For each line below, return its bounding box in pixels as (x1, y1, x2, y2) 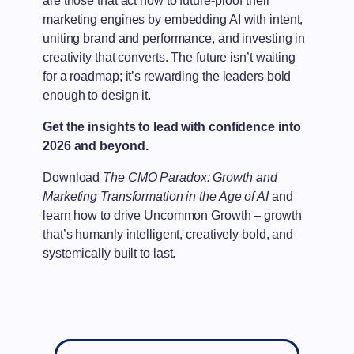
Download (43, 171, 104, 185)
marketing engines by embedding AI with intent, (43, 13, 303, 27)
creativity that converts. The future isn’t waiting (43, 51, 296, 65)
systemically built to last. (43, 247, 176, 261)
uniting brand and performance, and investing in (43, 32, 306, 46)
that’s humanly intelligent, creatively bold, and (43, 228, 294, 242)
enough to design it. (43, 88, 151, 103)
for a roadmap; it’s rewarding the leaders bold (43, 70, 292, 84)
